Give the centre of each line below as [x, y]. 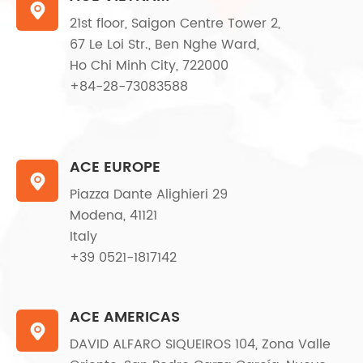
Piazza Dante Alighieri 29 [149, 195]
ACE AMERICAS [125, 318]
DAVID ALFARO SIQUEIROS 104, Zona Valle [200, 345]
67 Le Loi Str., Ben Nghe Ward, [167, 45]
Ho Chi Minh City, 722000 [149, 66]
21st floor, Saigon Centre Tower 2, [175, 24]
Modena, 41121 [113, 216]
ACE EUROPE [115, 168]
